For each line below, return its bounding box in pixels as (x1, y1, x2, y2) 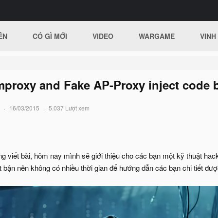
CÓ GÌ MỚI (33, 31, 68, 41)
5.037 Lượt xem (49, 104, 90, 112)
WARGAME (139, 31, 175, 41)
